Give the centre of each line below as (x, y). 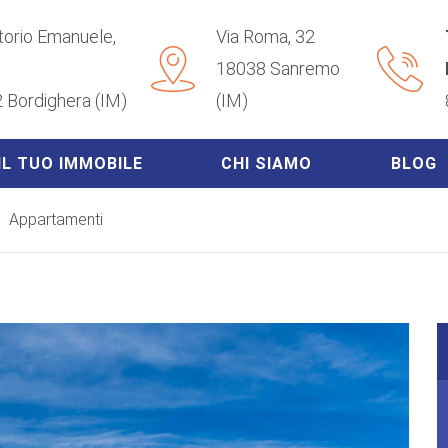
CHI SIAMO (267, 163)
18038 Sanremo (277, 69)
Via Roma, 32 (265, 37)
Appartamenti (56, 219)
